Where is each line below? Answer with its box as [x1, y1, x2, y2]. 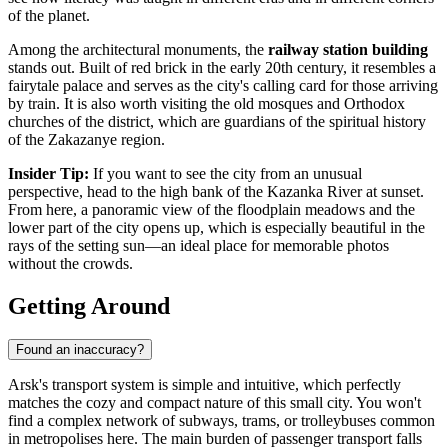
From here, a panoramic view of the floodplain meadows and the [8, 200, 415, 218]
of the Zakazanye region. [8, 130, 165, 148]
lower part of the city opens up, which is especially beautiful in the [8, 218, 425, 236]
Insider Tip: [8, 164, 89, 182]
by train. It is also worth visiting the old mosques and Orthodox [8, 94, 405, 112]
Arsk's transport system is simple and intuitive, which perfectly [8, 376, 401, 394]
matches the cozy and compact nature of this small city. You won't [8, 394, 421, 412]
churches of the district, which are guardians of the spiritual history [8, 112, 426, 130]
